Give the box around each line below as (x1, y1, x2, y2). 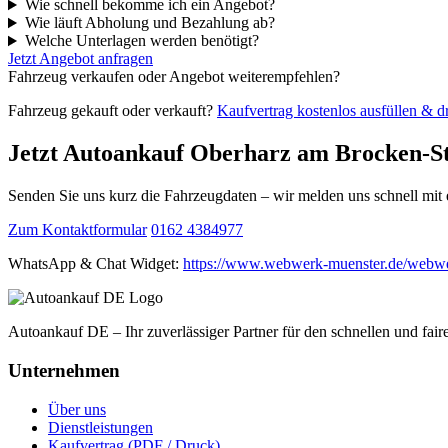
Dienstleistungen (48, 418, 153, 436)
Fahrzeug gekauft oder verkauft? (8, 102, 217, 120)
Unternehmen (8, 359, 120, 381)
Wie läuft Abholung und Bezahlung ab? (24, 14, 275, 32)
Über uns (48, 400, 106, 418)
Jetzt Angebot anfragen (8, 50, 153, 68)
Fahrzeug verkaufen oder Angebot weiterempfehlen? (8, 68, 340, 86)
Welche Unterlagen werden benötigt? (24, 32, 259, 50)
